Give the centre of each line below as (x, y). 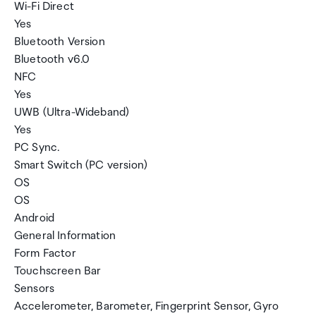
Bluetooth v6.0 (52, 60)
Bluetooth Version (60, 42)
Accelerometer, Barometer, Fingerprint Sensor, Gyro (147, 306)
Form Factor (45, 254)
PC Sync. (37, 148)
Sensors (35, 289)
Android (35, 218)
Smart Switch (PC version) (81, 165)
